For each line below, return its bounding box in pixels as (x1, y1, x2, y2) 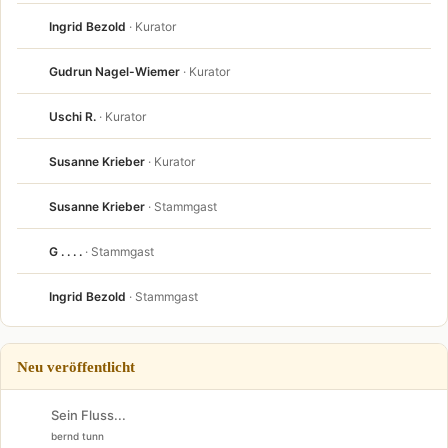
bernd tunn (51, 430, 104, 442)
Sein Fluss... (51, 407, 126, 423)
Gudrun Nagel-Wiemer (49, 63, 180, 79)
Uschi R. (49, 108, 96, 124)
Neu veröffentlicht (17, 358, 135, 375)
